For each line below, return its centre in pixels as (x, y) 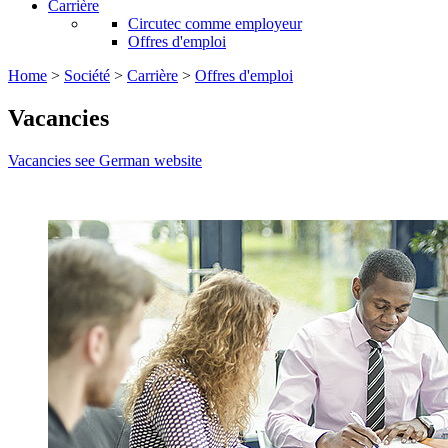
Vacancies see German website (105, 160)
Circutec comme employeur (215, 23)
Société (87, 75)
